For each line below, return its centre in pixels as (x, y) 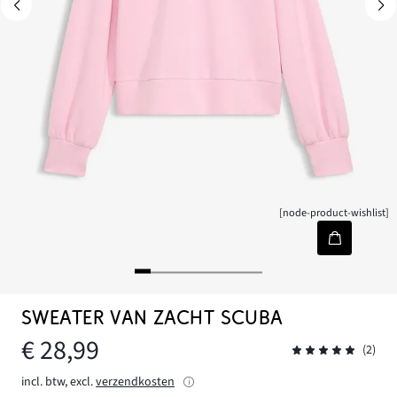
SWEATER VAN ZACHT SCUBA (152, 318)
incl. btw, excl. (57, 381)
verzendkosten (135, 381)
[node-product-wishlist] (335, 213)
